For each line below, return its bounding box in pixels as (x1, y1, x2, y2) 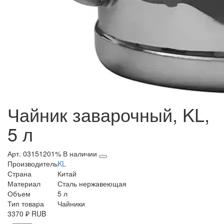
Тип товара (7, 198, 44, 209)
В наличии (63, 148, 99, 159)
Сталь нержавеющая (57, 178, 126, 189)
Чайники (57, 198, 85, 209)
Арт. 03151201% (7, 148, 61, 159)
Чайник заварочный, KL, (7, 101, 209, 127)
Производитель (7, 158, 57, 169)
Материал (7, 178, 40, 189)
